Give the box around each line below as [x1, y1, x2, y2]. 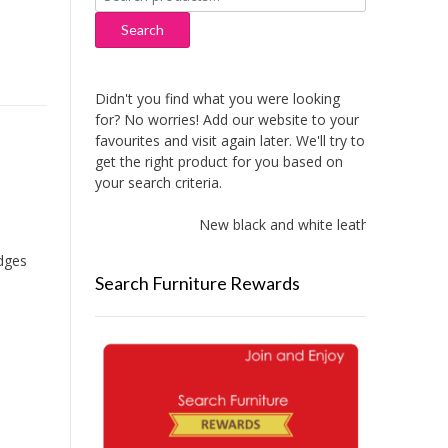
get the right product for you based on [94, 152, 343, 172]
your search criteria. [94, 173, 222, 193]
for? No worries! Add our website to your [94, 110, 359, 130]
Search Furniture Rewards [94, 272, 300, 295]
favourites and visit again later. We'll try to [94, 131, 365, 151]
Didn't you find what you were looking [94, 89, 340, 109]
